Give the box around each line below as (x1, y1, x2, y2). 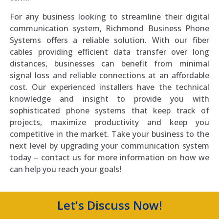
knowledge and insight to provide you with (10, 93, 209, 104)
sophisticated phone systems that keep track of (10, 105, 209, 116)
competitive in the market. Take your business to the (10, 128, 209, 139)
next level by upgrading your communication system (10, 140, 209, 151)
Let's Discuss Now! (57, 197, 162, 214)
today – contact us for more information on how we (10, 152, 209, 163)
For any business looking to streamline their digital (10, 11, 209, 22)
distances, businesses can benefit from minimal (10, 58, 209, 69)
